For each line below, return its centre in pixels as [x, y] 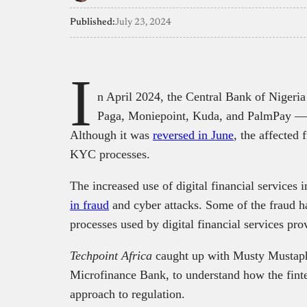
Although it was [111, 135]
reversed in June [193, 135]
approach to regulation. [127, 294]
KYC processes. [110, 154]
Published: [93, 22]
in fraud [89, 205]
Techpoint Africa [111, 255]
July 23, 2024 [143, 22]
